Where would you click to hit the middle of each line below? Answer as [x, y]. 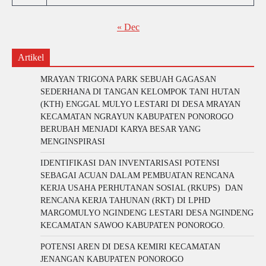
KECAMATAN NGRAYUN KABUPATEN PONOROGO [137, 116]
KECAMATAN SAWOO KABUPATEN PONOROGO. [133, 225]
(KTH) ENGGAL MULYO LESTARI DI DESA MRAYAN [140, 104]
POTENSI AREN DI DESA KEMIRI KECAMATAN [130, 246]
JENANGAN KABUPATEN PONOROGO [112, 259]
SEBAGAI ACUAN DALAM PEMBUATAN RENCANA [137, 175]
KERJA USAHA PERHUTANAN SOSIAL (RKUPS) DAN [142, 188]
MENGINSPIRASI [73, 141]
